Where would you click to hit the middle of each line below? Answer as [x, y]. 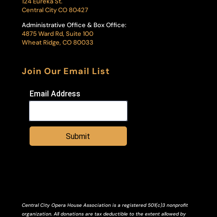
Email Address [55, 93]
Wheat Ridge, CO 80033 [57, 42]
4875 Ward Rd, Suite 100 [57, 33]
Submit [78, 136]
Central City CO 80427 [55, 10]
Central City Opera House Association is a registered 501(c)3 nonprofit [105, 205]
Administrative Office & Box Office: [74, 25]
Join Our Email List [66, 71]
